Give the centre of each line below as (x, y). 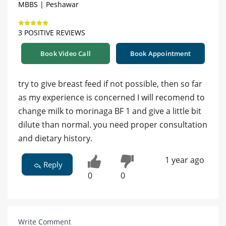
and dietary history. (55, 138)
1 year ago (184, 160)
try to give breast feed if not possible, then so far (110, 84)
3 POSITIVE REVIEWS (52, 33)
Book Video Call (66, 54)
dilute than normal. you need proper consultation (113, 125)
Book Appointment (160, 54)
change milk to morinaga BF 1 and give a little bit (110, 111)
